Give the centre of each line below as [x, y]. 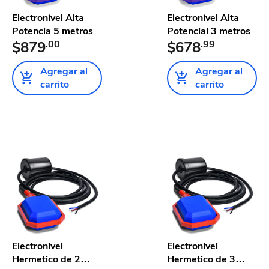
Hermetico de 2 [46, 259]
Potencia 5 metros [53, 31]
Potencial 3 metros [209, 31]
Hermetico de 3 [201, 259]
